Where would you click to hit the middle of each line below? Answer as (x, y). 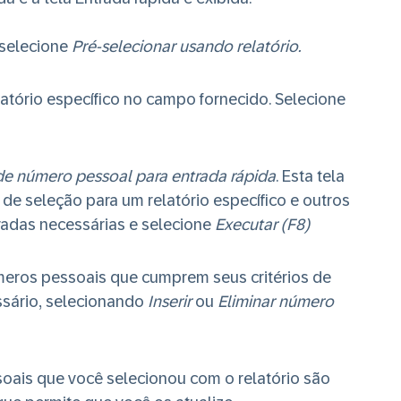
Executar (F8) (262, 225)
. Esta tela (310, 176)
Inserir (170, 302)
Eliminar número (276, 302)
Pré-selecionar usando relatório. (186, 47)
